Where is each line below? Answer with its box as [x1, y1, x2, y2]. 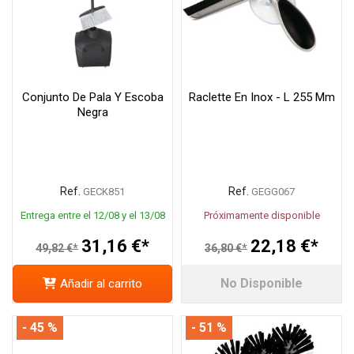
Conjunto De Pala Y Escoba [21, 89, 164, 104]
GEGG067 [251, 185, 295, 198]
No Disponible [220, 276, 303, 292]
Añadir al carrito [60, 277, 142, 292]
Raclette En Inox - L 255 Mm [188, 89, 335, 104]
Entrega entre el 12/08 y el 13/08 [20, 209, 165, 221]
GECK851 [83, 185, 125, 198]
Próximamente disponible [203, 209, 320, 221]
